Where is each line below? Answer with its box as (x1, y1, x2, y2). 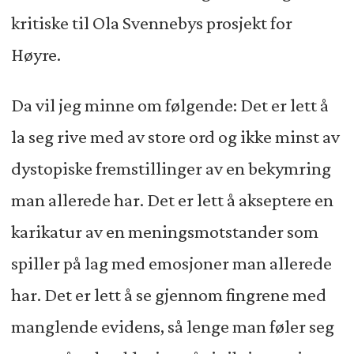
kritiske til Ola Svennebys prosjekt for (10, 13, 292, 34)
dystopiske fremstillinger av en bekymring (10, 158, 331, 179)
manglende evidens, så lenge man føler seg (10, 316, 334, 337)
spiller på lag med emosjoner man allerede (10, 253, 332, 274)
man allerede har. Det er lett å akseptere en (10, 190, 333, 211)
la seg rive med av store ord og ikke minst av (10, 126, 340, 148)
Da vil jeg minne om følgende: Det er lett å (10, 95, 329, 116)
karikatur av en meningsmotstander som (10, 221, 318, 243)
